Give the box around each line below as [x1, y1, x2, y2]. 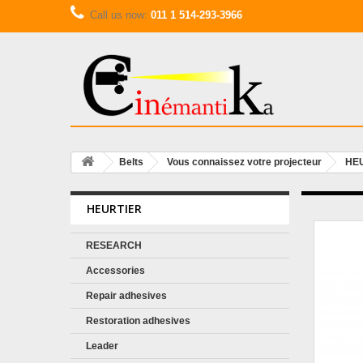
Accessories [86, 265, 145, 276]
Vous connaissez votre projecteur [167, 156, 322, 168]
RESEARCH [86, 240, 142, 251]
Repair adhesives [86, 290, 167, 301]
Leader [86, 340, 118, 352]
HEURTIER [87, 201, 142, 216]
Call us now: [90, 9, 151, 21]
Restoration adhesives [86, 315, 190, 327]
